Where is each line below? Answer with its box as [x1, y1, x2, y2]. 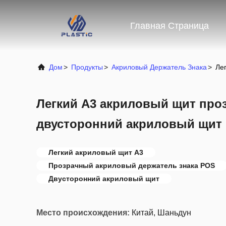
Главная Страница [130, 21, 209, 31]
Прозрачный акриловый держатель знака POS [48, 161, 215, 169]
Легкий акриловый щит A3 [48, 148, 143, 156]
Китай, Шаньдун [132, 208, 191, 217]
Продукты [71, 63, 103, 71]
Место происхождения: [36, 208, 130, 217]
